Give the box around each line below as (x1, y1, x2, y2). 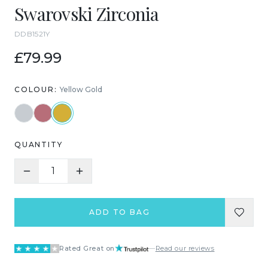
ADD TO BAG (89, 208, 150, 217)
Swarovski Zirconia (14, 2, 159, 26)
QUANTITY (14, 140, 63, 149)
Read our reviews (155, 244, 215, 252)
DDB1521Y (14, 29, 50, 38)
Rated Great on (59, 244, 115, 252)
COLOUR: (14, 85, 57, 94)
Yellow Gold (60, 85, 103, 94)
